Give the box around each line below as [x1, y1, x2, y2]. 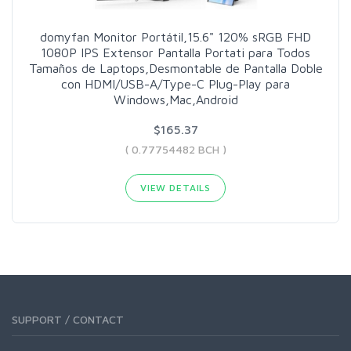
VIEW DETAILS [139, 182, 212, 194]
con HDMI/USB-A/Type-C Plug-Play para [61, 77, 290, 92]
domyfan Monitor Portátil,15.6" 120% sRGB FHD [40, 30, 311, 45]
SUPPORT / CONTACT [12, 313, 124, 327]
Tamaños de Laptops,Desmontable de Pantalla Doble [28, 61, 323, 76]
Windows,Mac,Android [113, 92, 238, 107]
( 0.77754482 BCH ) [125, 143, 226, 157]
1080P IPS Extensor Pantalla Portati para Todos [41, 45, 310, 60]
